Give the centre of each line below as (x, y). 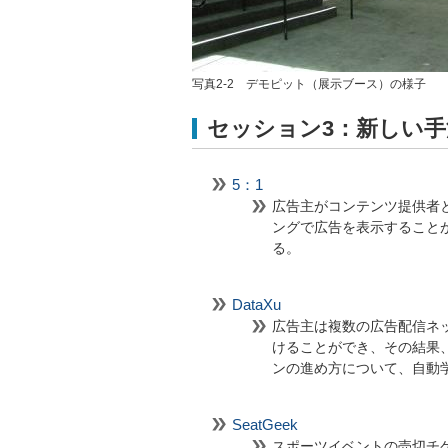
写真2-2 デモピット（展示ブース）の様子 (309, 84)
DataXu (256, 305)
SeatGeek (265, 425)
